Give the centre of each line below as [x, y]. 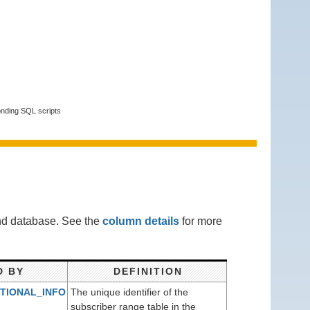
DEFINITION [148, 271]
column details [141, 221]
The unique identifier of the [129, 292]
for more [201, 221]
